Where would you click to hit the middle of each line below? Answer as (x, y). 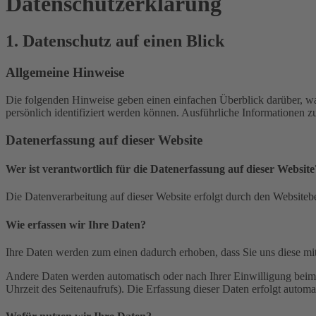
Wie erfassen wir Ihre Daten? (76, 224)
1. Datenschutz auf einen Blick (115, 41)
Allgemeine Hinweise (65, 73)
